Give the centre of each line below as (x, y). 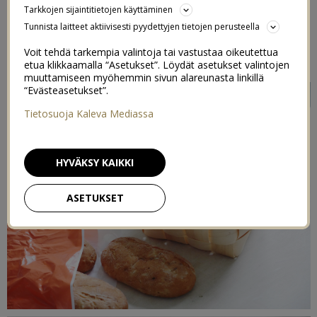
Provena (92, 65)
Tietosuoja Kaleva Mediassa (89, 114)
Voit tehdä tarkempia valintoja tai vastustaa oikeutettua (151, 52)
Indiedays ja (39, 65)
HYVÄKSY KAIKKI (95, 162)
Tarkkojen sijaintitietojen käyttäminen (98, 10)
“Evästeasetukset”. (66, 90)
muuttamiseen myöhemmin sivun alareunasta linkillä (144, 77)
